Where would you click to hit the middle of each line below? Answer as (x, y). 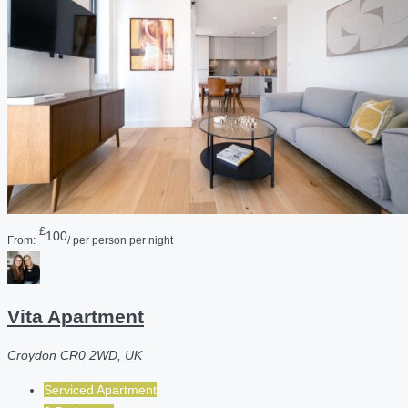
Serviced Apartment (100, 389)
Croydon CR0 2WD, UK (75, 355)
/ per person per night (120, 240)
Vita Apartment (76, 317)
